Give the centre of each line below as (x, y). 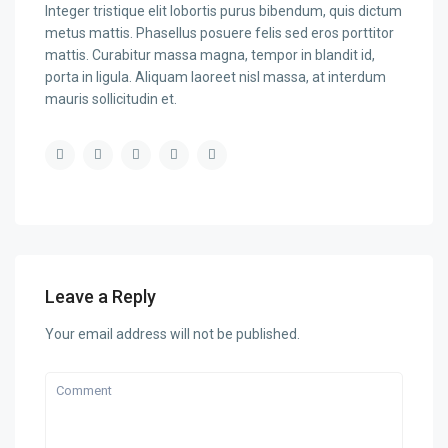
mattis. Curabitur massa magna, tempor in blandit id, (210, 55)
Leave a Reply (101, 297)
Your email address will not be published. (173, 334)
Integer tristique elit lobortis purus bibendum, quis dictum (224, 11)
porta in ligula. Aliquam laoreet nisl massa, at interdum (216, 77)
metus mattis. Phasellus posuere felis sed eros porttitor (220, 33)
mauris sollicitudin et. (111, 99)
